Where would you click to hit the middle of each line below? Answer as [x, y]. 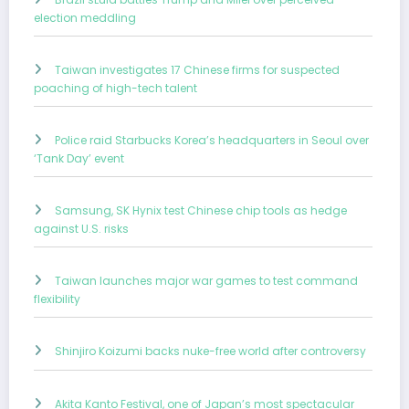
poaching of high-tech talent [115, 89]
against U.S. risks [81, 229]
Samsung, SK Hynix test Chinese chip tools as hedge [201, 211]
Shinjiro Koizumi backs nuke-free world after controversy [210, 351]
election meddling [85, 18]
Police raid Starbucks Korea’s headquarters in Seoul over [212, 141]
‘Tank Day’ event [79, 159]
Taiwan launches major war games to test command [206, 281]
